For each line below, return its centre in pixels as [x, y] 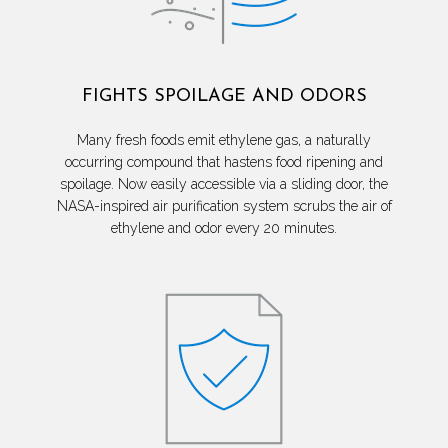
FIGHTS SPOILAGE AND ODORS [224, 97]
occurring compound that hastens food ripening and [224, 162]
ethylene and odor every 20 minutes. [224, 228]
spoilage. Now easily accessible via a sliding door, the [224, 184]
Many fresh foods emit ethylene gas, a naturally [224, 140]
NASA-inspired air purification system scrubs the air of [224, 206]
